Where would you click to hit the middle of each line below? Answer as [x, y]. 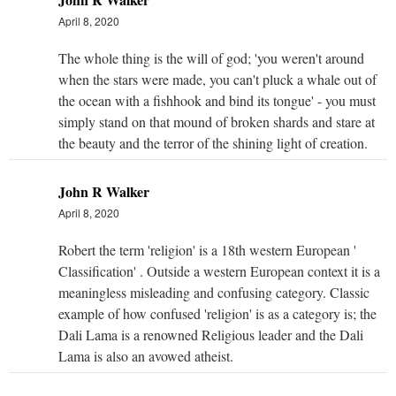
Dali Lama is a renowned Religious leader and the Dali [211, 334]
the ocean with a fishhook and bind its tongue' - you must [217, 100]
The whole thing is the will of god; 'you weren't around [211, 57]
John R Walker [104, 191]
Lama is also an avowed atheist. [146, 355]
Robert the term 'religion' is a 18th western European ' [207, 249]
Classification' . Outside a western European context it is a [219, 270]
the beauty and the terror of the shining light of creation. [213, 142]
